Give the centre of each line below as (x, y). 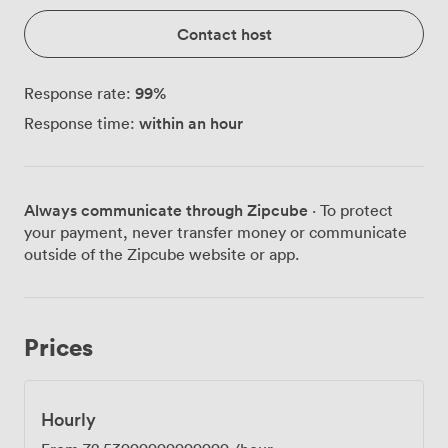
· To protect (350, 210)
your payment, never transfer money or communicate (215, 232)
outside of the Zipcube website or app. (161, 254)
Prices (58, 347)
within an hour (191, 123)
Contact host (224, 34)
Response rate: (77, 93)
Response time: (79, 123)
